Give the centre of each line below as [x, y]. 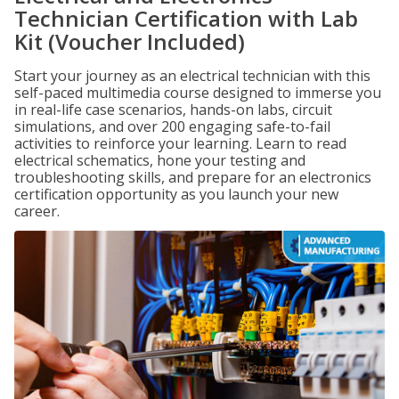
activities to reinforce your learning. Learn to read [180, 143]
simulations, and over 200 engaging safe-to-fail [172, 126]
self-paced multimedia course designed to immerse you [198, 93]
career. [37, 211]
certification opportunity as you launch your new [176, 194]
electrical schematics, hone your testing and [160, 160]
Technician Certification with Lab [186, 18]
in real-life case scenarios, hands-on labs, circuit [173, 110]
